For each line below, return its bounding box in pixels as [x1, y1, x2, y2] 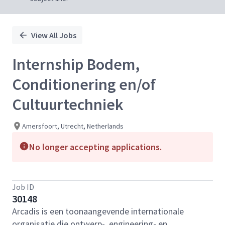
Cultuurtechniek [12, 94, 124, 115]
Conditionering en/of [12, 74, 156, 94]
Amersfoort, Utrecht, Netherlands [22, 121, 124, 131]
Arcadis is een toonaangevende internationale [12, 205, 184, 217]
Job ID [12, 182, 34, 192]
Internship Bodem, [12, 54, 140, 74]
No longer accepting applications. [29, 141, 162, 153]
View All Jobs [31, 30, 76, 40]
